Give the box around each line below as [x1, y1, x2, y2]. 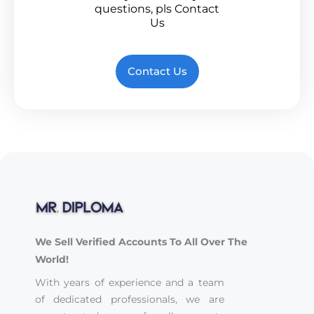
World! [35, 253, 69, 266]
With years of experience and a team [35, 275, 224, 289]
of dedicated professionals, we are [35, 292, 224, 306]
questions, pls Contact [95, 2, 219, 16]
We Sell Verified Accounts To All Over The [35, 235, 247, 249]
